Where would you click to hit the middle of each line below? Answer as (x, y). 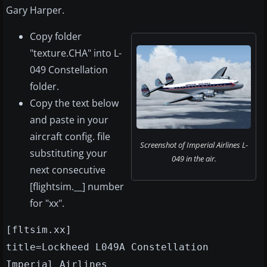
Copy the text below (74, 103)
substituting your (69, 153)
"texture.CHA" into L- (76, 53)
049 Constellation (69, 70)
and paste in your (69, 120)
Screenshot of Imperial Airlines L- (194, 145)
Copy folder (56, 37)
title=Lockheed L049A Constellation (107, 247)
